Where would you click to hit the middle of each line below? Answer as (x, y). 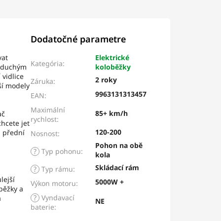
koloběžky (113, 67)
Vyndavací (57, 198)
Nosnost (44, 134)
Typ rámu (56, 169)
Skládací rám (117, 168)
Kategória (47, 64)
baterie (43, 207)
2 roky (106, 80)
